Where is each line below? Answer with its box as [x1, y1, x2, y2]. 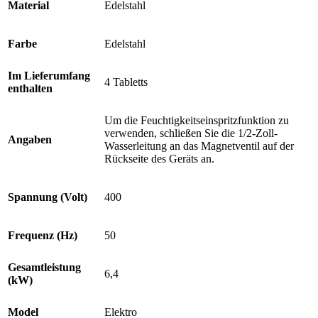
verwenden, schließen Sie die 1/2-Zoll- [104, 126, 278, 139]
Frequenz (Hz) [8, 229, 77, 241]
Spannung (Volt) [8, 190, 87, 203]
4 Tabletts [104, 75, 148, 88]
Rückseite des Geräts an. [104, 152, 214, 165]
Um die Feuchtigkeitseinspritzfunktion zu [104, 114, 289, 126]
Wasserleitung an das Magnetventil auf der [104, 139, 294, 152]
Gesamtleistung [8, 261, 81, 273]
